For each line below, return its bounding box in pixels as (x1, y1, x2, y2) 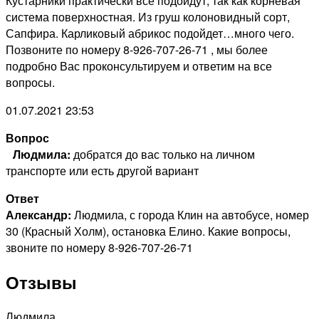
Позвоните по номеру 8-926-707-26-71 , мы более (6, 41, 268, 58)
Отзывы (6, 270, 77, 295)
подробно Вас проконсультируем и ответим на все (6, 58, 272, 75)
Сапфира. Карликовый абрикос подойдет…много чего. (6, 25, 294, 42)
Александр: (6, 206, 71, 224)
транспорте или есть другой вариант (6, 162, 199, 179)
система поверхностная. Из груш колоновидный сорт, (6, 9, 290, 26)
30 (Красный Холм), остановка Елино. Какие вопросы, (6, 223, 291, 240)
